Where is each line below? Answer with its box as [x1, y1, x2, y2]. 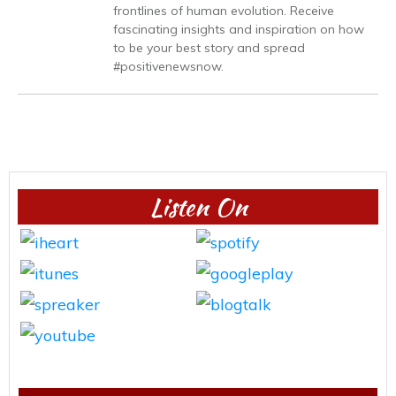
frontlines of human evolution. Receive [113, 3, 334, 19]
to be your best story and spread [113, 40, 305, 56]
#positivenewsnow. [113, 58, 224, 74]
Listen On [148, 189, 247, 225]
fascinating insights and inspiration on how [113, 21, 364, 37]
